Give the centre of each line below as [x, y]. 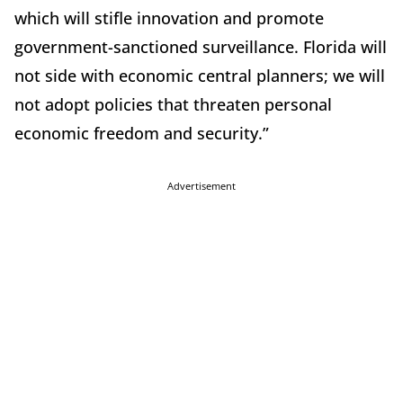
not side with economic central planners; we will [200, 76]
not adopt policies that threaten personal [173, 105]
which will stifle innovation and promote [169, 18]
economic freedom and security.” [142, 134]
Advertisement [201, 186]
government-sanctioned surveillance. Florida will [201, 47]
